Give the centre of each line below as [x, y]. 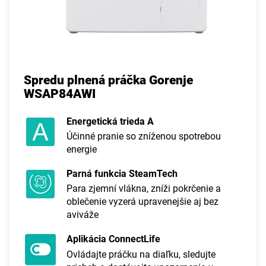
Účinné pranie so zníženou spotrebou [144, 136]
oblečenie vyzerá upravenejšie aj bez [142, 202]
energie [82, 149]
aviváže [83, 215]
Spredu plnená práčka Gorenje [108, 80]
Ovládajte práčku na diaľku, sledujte [141, 254]
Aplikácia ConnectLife [113, 239]
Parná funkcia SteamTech [122, 174]
